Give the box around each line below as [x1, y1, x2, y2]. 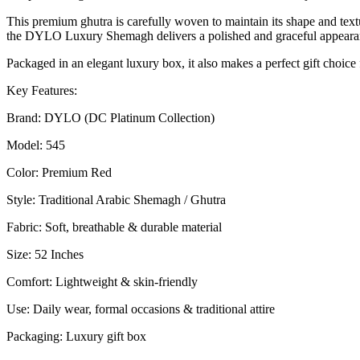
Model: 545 [6, 137, 65, 152]
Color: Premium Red [6, 165, 112, 179]
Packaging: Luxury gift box [6, 329, 146, 343]
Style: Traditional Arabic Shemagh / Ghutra [6, 192, 226, 207]
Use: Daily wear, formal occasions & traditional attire [6, 301, 275, 316]
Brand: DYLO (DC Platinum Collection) [6, 110, 215, 125]
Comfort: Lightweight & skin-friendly [6, 274, 198, 288]
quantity [6, 50, 47, 64]
